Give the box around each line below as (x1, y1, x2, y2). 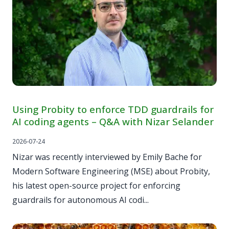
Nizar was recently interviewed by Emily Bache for (12, 151, 202, 163)
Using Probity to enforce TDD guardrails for (12, 103, 214, 116)
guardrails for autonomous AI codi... (12, 194, 149, 205)
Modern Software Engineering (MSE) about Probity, (12, 165, 210, 177)
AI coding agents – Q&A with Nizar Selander (12, 115, 214, 128)
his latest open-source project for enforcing (12, 179, 180, 191)
